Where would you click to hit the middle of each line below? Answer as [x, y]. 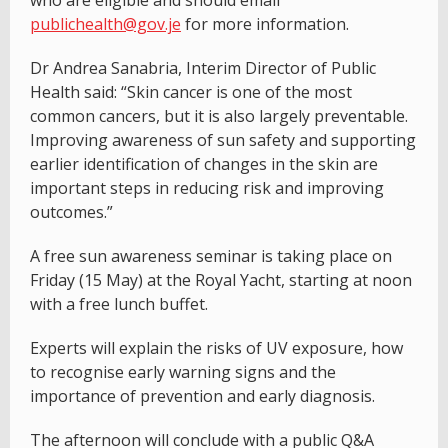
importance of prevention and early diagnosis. [202, 396]
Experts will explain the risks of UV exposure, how [216, 348]
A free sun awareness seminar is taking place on [211, 256]
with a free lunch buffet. [119, 304]
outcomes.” [71, 212]
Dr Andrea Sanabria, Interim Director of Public [203, 68]
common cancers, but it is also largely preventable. [219, 116]
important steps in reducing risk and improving [207, 188]
